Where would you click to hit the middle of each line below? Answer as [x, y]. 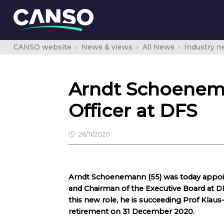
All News [158, 47]
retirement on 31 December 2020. [131, 211]
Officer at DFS [133, 110]
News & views [107, 47]
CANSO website [42, 47]
